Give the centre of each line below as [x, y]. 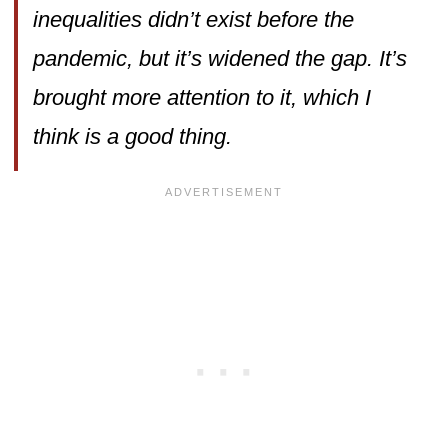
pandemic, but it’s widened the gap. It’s [219, 58]
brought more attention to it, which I [201, 97]
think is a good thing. [132, 136]
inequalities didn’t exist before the [193, 19]
